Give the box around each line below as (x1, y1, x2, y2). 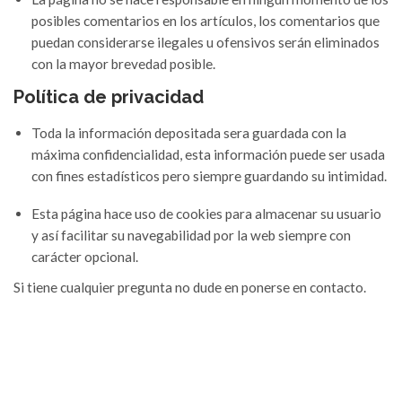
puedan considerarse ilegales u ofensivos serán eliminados (31, 34, 380, 51)
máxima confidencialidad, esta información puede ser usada (31, 146, 385, 163)
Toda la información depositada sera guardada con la (31, 125, 346, 142)
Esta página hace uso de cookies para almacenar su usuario (31, 205, 381, 223)
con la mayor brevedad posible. (31, 56, 215, 73)
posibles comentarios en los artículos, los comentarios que (31, 13, 380, 30)
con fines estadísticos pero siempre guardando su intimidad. (31, 168, 387, 185)
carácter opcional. (31, 249, 138, 266)
